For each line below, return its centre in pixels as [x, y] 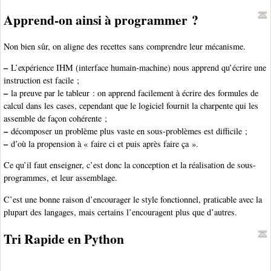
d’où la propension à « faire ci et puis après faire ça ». [103, 144]
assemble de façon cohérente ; [55, 119]
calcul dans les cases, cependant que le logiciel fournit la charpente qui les [131, 106]
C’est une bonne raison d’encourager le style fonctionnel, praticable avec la [133, 199]
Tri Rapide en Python [64, 238]
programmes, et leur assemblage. [60, 178]
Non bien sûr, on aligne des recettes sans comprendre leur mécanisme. [125, 46]
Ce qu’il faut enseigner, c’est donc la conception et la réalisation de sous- [130, 165]
